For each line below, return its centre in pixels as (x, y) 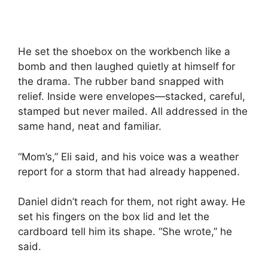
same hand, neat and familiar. (90, 127)
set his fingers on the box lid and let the (114, 217)
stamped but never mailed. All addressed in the (133, 112)
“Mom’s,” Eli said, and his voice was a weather (128, 156)
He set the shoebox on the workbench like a (124, 52)
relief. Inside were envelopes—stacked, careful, (132, 97)
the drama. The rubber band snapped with (121, 82)
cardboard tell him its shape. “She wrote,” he (125, 232)
